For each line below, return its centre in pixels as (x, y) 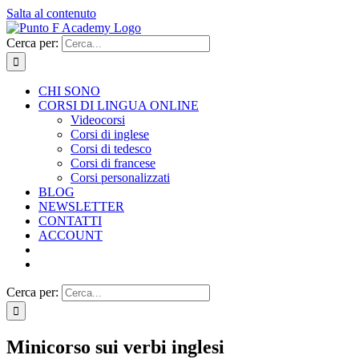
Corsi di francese (113, 163)
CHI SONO (69, 91)
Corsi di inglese (110, 134)
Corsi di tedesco (111, 149)
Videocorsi (98, 120)
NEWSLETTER (81, 206)
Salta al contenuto (51, 13)
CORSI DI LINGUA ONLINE (119, 105)
